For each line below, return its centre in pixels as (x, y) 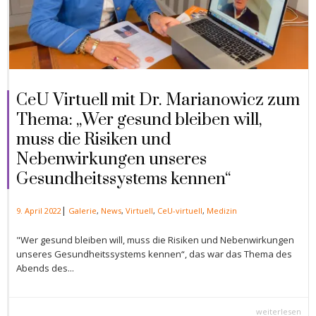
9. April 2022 (39, 210)
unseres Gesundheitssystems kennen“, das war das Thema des (154, 254)
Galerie (83, 210)
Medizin (222, 210)
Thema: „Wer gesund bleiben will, (139, 120)
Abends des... (45, 268)
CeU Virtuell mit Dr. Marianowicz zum (158, 100)
